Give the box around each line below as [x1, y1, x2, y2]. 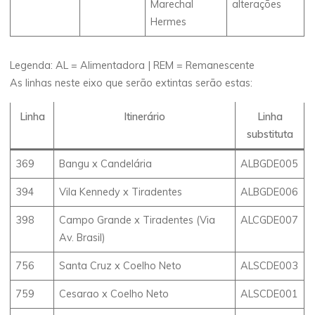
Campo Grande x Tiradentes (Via [59, 214, 216, 227]
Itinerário [124, 110, 166, 124]
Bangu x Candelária [59, 157, 153, 171]
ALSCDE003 [240, 259, 299, 273]
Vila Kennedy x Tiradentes [59, 186, 183, 199]
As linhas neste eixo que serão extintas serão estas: [10, 76, 253, 89]
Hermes [150, 15, 187, 28]
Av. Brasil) [59, 231, 106, 245]
